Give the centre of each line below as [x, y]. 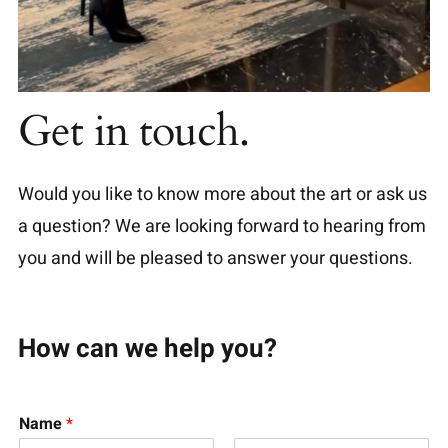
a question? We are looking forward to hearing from [221, 227]
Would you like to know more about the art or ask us [222, 195]
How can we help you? [147, 349]
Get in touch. [133, 132]
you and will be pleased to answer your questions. [215, 259]
